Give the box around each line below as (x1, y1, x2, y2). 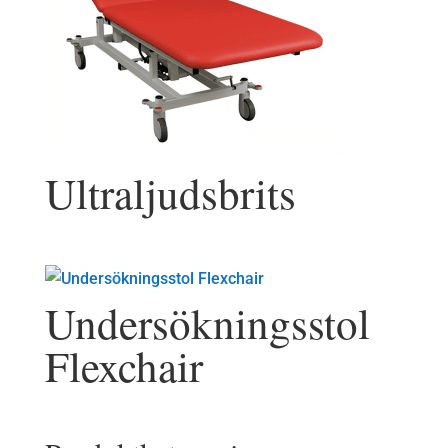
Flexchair (44, 337, 203, 395)
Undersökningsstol (44, 294, 370, 352)
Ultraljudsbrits (44, 164, 296, 222)
